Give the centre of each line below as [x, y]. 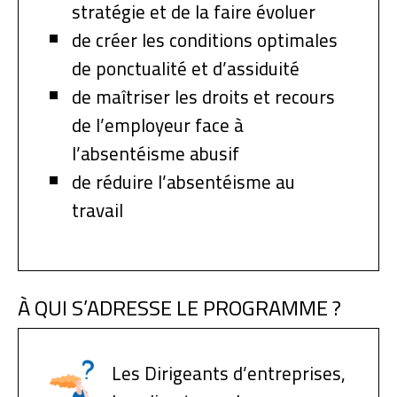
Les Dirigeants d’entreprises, [229, 373]
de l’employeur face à [158, 125]
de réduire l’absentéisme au [183, 182]
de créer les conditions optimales [205, 40]
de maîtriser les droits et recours [203, 97]
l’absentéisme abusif [156, 153]
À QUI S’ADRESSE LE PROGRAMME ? [179, 307]
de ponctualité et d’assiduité [186, 68]
